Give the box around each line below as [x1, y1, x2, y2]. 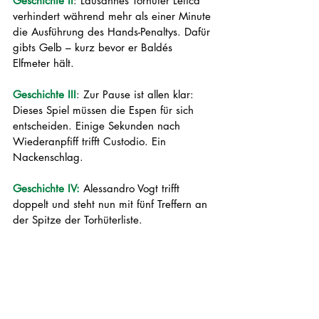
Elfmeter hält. [13, 56, 78, 70]
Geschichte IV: [13, 182, 80, 195]
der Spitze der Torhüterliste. [13, 213, 146, 226]
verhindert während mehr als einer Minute [13, 9, 214, 23]
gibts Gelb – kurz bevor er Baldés [13, 41, 176, 54]
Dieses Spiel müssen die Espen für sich [13, 103, 197, 117]
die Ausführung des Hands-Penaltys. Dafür [13, 25, 214, 38]
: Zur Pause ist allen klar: [76, 88, 197, 101]
